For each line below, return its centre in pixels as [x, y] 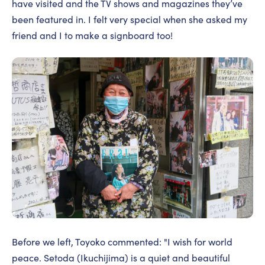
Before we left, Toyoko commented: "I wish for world [122, 242]
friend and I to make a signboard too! [92, 35]
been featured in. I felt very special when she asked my [130, 20]
